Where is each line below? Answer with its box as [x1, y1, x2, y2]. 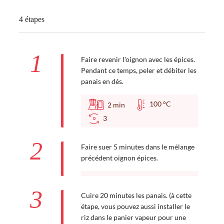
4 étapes [19, 14, 44, 23]
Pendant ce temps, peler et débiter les [80, 65, 196, 74]
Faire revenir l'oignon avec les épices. [80, 54, 195, 63]
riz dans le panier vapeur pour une [80, 213, 186, 222]
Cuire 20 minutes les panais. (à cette [80, 191, 191, 200]
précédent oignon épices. [80, 153, 158, 162]
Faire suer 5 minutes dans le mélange [80, 142, 194, 151]
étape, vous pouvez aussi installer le [80, 202, 190, 211]
